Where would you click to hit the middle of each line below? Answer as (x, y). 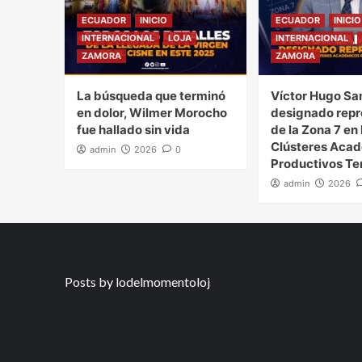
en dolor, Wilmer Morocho (152, 112)
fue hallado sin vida (133, 129)
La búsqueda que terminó (151, 95)
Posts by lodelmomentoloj (137, 281)
